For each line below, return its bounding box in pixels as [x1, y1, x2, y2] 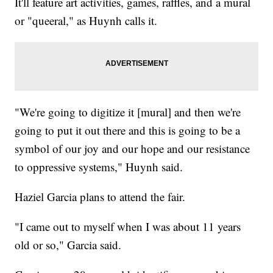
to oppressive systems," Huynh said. [15, 158, 183, 174]
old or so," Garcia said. [15, 236, 122, 252]
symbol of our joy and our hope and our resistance [15, 140, 250, 156]
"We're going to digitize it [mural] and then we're [15, 104, 241, 119]
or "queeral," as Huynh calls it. [15, 12, 158, 28]
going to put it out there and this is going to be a [15, 122, 241, 138]
